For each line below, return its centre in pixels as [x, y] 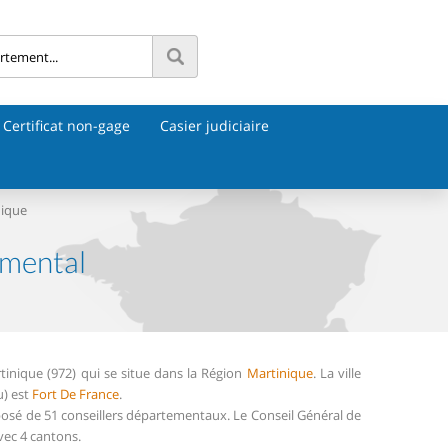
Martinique [279, 373]
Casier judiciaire [214, 125]
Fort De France [75, 394]
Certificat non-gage [66, 125]
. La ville [336, 373]
